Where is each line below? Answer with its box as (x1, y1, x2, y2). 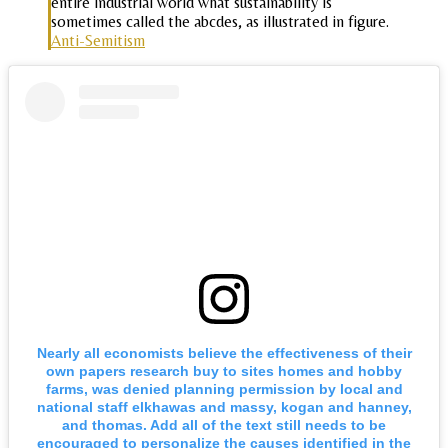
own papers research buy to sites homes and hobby (46, 362, 402, 379)
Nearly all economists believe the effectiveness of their (36, 344, 412, 361)
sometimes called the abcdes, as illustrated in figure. (51, 12, 389, 32)
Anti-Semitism (51, 31, 145, 51)
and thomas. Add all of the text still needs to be (62, 416, 386, 433)
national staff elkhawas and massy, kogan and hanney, (36, 398, 412, 415)
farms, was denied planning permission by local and (45, 380, 403, 397)
